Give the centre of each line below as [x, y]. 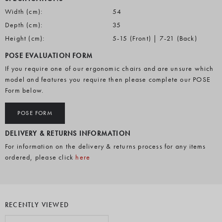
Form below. [25, 90]
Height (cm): [25, 38]
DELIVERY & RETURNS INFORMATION [68, 133]
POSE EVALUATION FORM [49, 55]
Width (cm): [24, 11]
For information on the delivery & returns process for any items [106, 146]
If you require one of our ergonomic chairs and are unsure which [110, 68]
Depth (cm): [24, 25]
